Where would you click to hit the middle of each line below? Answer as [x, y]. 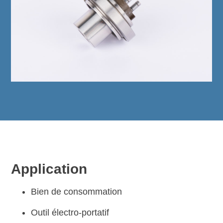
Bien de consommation [77, 192]
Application [49, 169]
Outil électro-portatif [70, 213]
